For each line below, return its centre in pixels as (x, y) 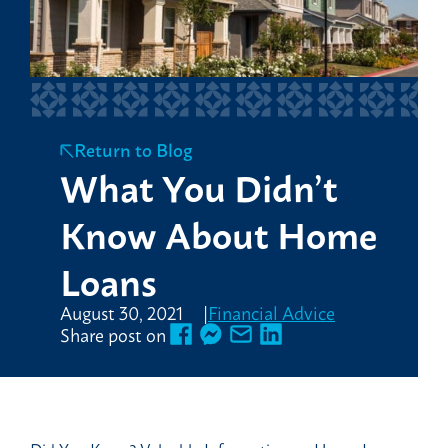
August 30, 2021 (121, 311)
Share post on (113, 333)
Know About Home (218, 232)
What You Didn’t (199, 185)
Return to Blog (133, 148)
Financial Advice (271, 311)
